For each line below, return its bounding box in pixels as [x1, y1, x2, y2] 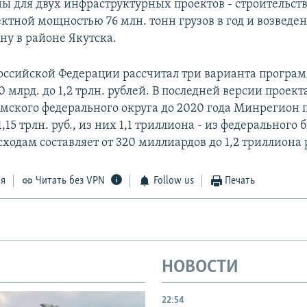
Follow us [153, 175, 194, 187]
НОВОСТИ [162, 258, 238, 278]
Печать [225, 175, 256, 187]
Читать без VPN [36, 175, 106, 187]
